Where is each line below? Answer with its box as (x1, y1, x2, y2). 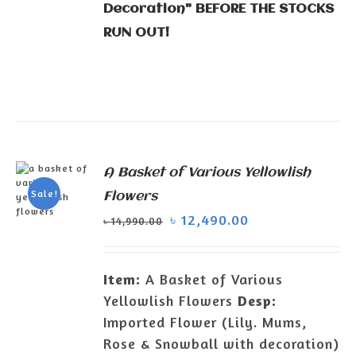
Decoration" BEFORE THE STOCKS (103, 2, 335, 16)
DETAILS (33, 257, 72, 269)
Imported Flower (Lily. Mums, (103, 313, 308, 331)
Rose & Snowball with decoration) (103, 335, 340, 352)
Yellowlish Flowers (103, 292, 238, 309)
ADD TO (34, 229, 72, 241)
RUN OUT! (103, 25, 170, 40)
